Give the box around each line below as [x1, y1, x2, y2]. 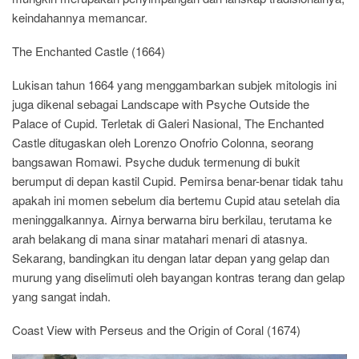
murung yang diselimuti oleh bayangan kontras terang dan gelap [12, 268, 345, 285]
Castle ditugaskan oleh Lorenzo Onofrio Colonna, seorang [12, 133, 313, 151]
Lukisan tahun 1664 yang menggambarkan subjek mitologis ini [12, 75, 337, 93]
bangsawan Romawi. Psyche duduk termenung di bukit [12, 152, 300, 170]
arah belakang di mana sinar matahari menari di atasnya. [12, 229, 308, 247]
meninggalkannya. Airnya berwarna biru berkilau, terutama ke [12, 210, 332, 228]
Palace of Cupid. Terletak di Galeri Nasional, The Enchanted [12, 114, 324, 131]
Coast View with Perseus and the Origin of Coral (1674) [12, 321, 301, 338]
